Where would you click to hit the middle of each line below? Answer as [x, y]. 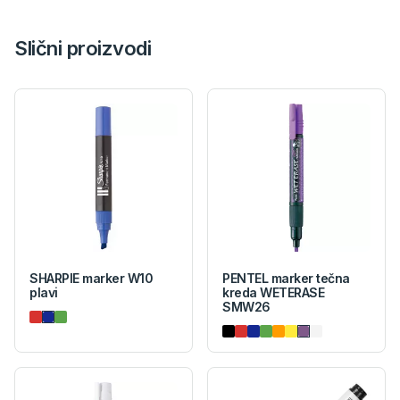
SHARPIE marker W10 [92, 279]
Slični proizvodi [83, 49]
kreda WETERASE [274, 293]
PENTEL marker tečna [286, 279]
